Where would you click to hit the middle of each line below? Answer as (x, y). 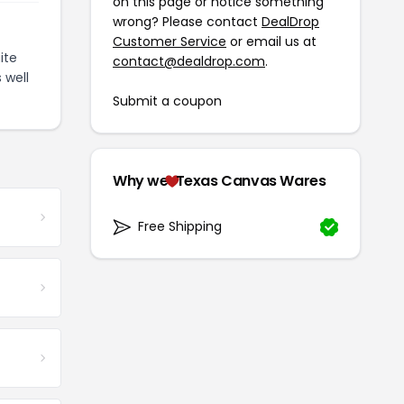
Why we (141, 181)
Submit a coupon (167, 101)
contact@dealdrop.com (189, 62)
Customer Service (170, 42)
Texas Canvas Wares (251, 181)
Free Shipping (180, 227)
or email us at (271, 42)
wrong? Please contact (187, 22)
